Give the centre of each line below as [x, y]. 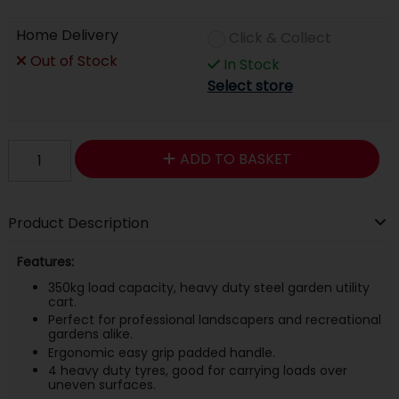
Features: [45, 262]
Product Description [78, 223]
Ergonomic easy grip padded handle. [161, 352]
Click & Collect [280, 38]
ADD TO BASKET [235, 159]
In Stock [249, 64]
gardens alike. [90, 334]
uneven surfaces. [102, 385]
